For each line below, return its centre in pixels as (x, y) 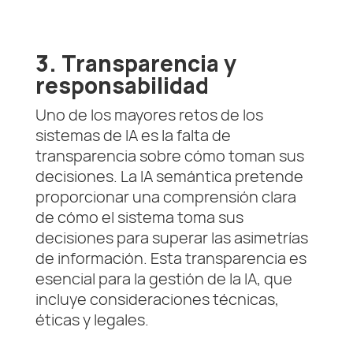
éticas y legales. (92, 320)
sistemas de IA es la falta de (133, 136)
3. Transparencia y (136, 64)
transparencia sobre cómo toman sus (169, 156)
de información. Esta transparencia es (171, 258)
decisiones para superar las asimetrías (171, 238)
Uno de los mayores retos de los (149, 115)
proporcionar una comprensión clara (165, 197)
